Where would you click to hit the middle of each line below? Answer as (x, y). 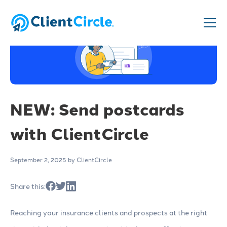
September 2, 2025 (38, 160)
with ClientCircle (80, 134)
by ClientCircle (89, 160)
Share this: (28, 186)
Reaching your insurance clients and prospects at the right (109, 213)
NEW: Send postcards (97, 109)
